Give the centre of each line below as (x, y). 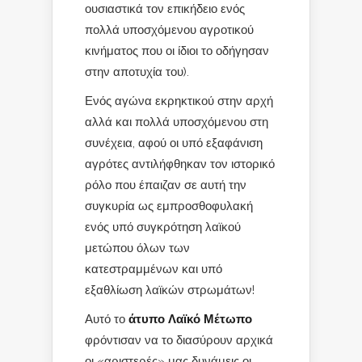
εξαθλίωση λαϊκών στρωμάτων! (170, 290)
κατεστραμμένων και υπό (154, 269)
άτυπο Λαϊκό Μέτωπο (190, 319)
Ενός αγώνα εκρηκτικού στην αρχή (179, 101)
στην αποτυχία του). (137, 72)
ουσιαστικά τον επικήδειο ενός (165, 8)
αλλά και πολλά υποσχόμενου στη (177, 122)
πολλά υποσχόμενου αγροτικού (169, 29)
